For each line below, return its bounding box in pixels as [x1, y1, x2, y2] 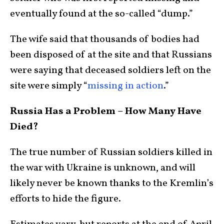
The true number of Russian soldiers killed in [10, 145, 212, 160]
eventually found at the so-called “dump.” [10, 7, 193, 21]
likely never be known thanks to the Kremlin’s [10, 176, 213, 191]
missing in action [87, 79, 163, 93]
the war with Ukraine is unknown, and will [10, 161, 195, 175]
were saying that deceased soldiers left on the [10, 63, 211, 78]
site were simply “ [10, 79, 87, 93]
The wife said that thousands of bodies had [10, 32, 199, 47]
